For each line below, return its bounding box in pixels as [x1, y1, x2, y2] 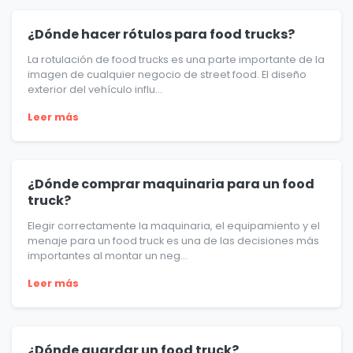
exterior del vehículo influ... [28, 83, 162, 97]
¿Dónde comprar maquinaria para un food [28, 175, 314, 194]
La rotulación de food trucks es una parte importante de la [28, 53, 325, 67]
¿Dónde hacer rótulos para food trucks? [28, 25, 295, 44]
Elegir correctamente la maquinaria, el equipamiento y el [28, 219, 320, 233]
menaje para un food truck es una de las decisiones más [28, 234, 319, 248]
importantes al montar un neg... [28, 249, 188, 263]
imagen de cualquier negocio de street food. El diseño [28, 68, 307, 82]
